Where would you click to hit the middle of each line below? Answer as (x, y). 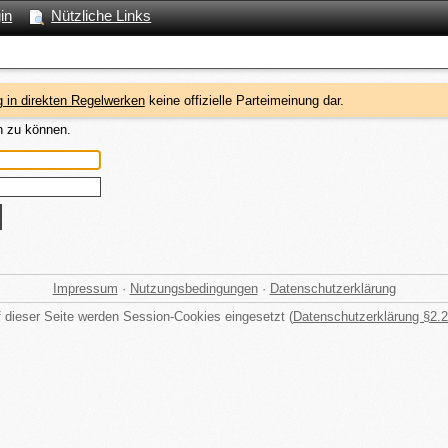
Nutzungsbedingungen (193, 288)
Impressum (85, 288)
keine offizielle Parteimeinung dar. (244, 100)
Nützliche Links (101, 15)
